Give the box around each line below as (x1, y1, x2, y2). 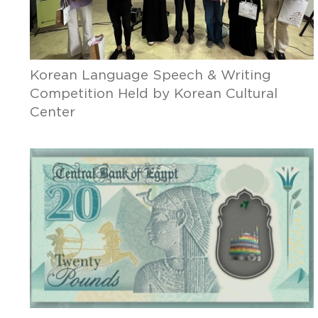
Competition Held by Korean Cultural (29, 87, 278, 101)
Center (29, 106, 75, 119)
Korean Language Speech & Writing (29, 69, 271, 82)
